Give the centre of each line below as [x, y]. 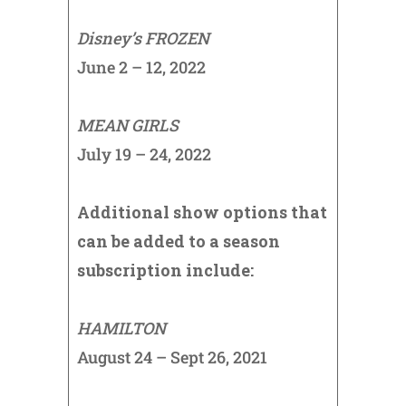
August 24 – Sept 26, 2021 [172, 358]
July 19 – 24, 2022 [144, 155]
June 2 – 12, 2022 [141, 68]
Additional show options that [202, 213]
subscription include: [165, 271]
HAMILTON [121, 329]
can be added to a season [178, 242]
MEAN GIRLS [127, 126]
